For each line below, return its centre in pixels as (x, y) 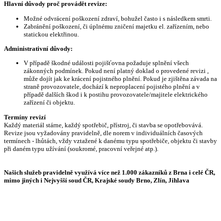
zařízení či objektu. (49, 103)
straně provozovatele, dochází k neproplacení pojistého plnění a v (112, 87)
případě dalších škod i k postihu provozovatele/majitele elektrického (116, 95)
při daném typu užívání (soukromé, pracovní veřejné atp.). (81, 148)
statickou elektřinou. (51, 34)
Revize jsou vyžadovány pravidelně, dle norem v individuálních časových (103, 133)
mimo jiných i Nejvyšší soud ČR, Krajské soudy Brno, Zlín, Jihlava (97, 180)
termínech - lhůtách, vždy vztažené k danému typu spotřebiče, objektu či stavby (110, 141)
